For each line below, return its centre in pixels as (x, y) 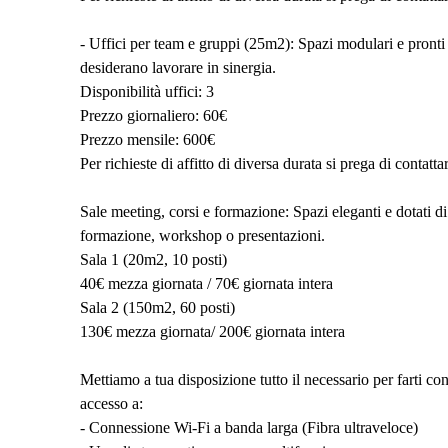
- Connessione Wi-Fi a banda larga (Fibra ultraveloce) (249, 427)
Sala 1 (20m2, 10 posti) (153, 259)
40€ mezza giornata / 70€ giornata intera (206, 283)
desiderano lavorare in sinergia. (178, 67)
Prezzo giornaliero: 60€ (153, 115)
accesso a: (111, 403)
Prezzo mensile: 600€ (147, 139)
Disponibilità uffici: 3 (147, 91)
